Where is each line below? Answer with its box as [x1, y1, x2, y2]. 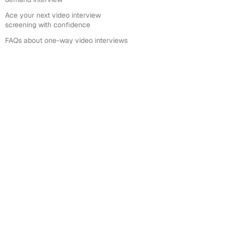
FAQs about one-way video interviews [5, 36, 128, 45]
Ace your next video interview [5, 11, 101, 20]
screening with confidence [5, 20, 90, 29]
